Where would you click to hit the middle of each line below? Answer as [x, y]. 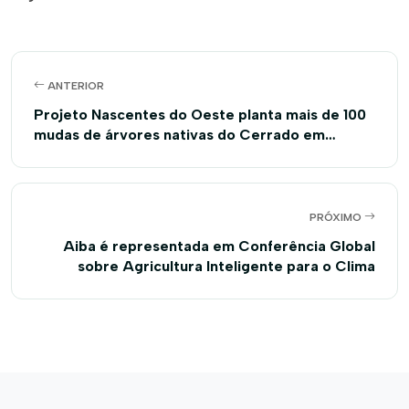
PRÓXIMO [337, 217]
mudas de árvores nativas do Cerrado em [179, 134]
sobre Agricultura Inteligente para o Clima [226, 266]
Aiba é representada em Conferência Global [219, 246]
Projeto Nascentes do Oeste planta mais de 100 [200, 114]
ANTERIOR [74, 85]
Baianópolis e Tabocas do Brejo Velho [165, 154]
